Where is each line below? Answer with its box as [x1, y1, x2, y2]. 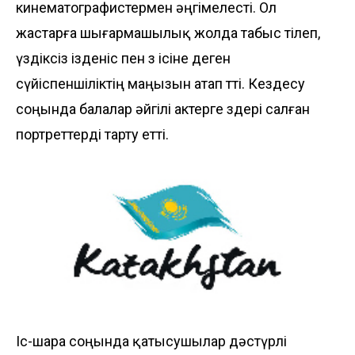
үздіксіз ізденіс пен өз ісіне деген [16, 49, 231, 67]
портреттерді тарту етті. [16, 125, 169, 143]
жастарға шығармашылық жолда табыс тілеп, [16, 24, 320, 41]
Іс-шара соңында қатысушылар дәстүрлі [16, 332, 287, 349]
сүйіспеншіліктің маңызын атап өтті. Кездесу [16, 74, 305, 92]
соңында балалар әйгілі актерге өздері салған [16, 100, 310, 117]
